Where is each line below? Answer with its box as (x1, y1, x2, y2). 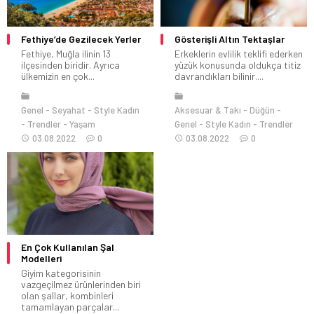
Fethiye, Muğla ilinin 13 (21, 48, 111, 60)
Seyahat (52, 104, 86, 116)
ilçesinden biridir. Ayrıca (21, 59, 120, 71)
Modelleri (21, 252, 62, 264)
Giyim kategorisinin (21, 266, 101, 279)
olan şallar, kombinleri (21, 289, 114, 301)
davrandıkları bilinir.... (175, 70, 264, 83)
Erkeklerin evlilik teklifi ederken (175, 48, 303, 60)
